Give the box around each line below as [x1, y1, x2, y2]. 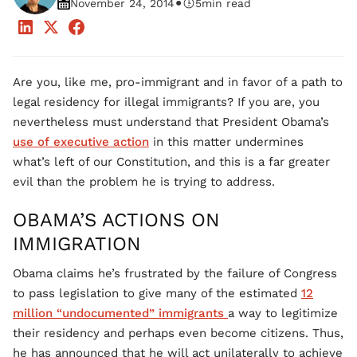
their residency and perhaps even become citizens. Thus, [13, 326, 343, 340]
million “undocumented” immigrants [13, 306, 228, 320]
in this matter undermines [149, 135, 304, 149]
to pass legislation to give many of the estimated [13, 286, 301, 300]
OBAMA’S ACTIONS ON [13, 209, 220, 231]
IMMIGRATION [13, 233, 141, 255]
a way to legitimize [228, 306, 338, 320]
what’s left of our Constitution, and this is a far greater [13, 155, 330, 169]
